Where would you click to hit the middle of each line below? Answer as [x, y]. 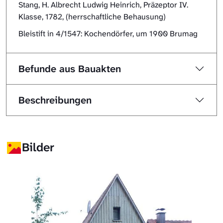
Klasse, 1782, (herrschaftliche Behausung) [92, 16]
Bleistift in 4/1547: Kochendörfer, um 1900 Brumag [108, 33]
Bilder [38, 147]
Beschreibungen [55, 100]
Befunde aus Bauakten [70, 68]
